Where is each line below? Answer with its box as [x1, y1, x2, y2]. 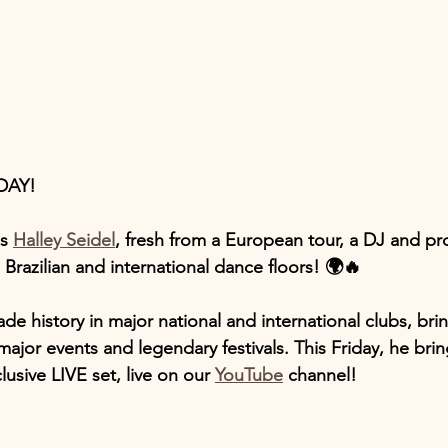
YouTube [215, 363, 283, 386]
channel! [283, 363, 357, 386]
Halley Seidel [13, 228, 115, 251]
